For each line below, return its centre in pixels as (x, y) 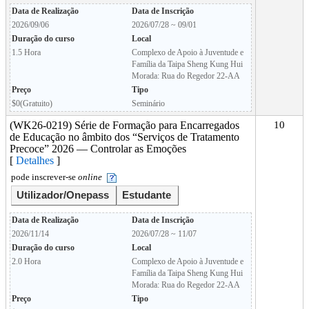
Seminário (148, 103)
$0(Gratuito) (32, 103)
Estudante (147, 196)
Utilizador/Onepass (63, 196)
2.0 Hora (26, 261)
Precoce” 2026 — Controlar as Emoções (98, 149)
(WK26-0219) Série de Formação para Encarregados (124, 125)
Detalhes (36, 160)
